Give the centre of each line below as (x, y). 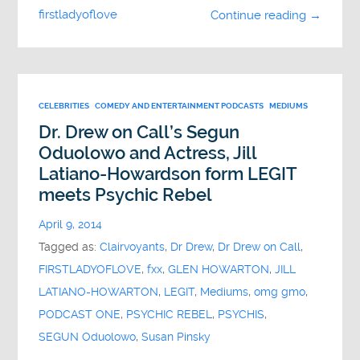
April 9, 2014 (71, 225)
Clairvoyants (133, 247)
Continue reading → (266, 15)
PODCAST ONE (80, 315)
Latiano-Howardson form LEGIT (168, 174)
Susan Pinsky (176, 337)
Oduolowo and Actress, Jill (148, 153)
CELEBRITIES (64, 106)
